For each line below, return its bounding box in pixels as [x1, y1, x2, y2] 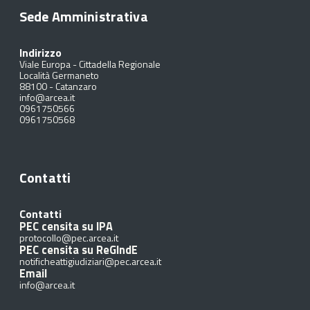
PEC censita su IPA [19, 217, 113, 235]
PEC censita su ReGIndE [19, 241, 138, 258]
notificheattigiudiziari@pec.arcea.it [19, 254, 161, 268]
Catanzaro [55, 79, 97, 93]
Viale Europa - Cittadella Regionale [19, 57, 161, 71]
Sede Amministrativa [19, 6, 148, 27]
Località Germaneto [19, 68, 99, 82]
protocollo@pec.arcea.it [19, 230, 118, 245]
